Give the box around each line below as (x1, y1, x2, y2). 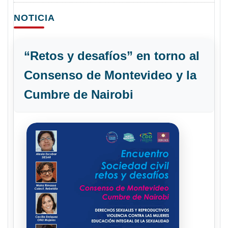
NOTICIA (14, 13, 55, 23)
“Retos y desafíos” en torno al (24, 49, 199, 63)
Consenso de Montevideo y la (24, 68, 196, 82)
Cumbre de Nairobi (24, 88, 133, 101)
